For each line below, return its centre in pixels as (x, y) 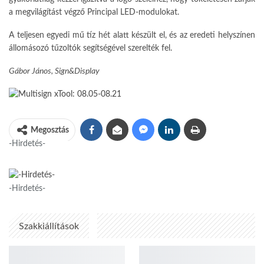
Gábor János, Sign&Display (54, 71)
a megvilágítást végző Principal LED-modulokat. (94, 12)
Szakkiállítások (49, 227)
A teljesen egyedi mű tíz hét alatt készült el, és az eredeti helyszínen (132, 35)
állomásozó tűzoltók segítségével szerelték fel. (90, 48)
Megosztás (50, 131)
